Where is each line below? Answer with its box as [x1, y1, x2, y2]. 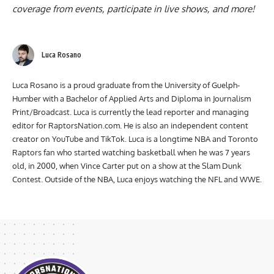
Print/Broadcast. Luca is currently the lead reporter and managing [12, 122, 249, 133]
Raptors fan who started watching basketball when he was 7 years [12, 163, 250, 173]
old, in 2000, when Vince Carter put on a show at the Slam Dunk [12, 176, 242, 187]
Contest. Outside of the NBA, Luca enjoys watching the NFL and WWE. [12, 190, 262, 200]
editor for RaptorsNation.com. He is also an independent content [12, 136, 248, 146]
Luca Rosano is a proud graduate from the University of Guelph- [12, 95, 240, 106]
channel [12, 3, 45, 15]
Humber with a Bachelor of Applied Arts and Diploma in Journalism [12, 109, 251, 119]
